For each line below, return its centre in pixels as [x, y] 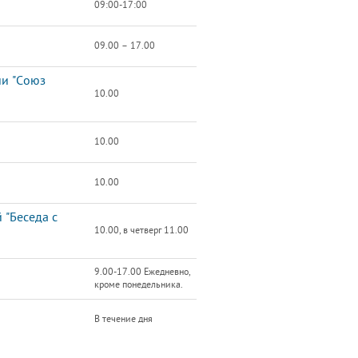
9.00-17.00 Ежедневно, [142, 272]
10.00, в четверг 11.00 [141, 231]
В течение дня [123, 319]
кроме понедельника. [139, 285]
